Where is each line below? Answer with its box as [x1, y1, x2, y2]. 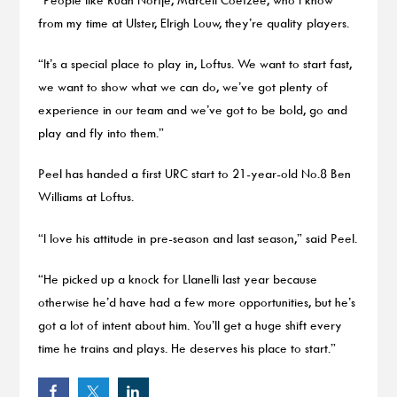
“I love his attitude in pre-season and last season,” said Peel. [37, 230, 357, 245]
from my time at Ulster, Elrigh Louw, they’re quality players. [37, 14, 349, 30]
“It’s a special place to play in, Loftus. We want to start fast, [37, 56, 352, 72]
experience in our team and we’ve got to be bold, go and [37, 102, 347, 118]
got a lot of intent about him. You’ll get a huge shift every [37, 317, 342, 333]
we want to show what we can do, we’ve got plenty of [37, 79, 328, 95]
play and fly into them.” [37, 125, 164, 141]
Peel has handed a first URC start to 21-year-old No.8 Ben [37, 166, 351, 182]
